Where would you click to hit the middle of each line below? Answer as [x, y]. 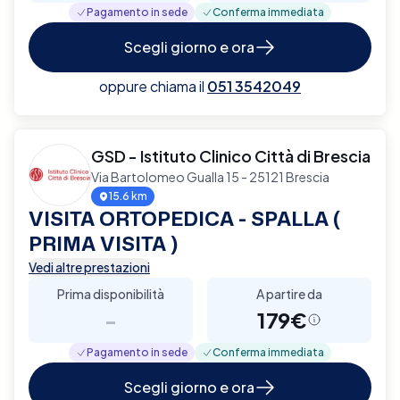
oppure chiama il [152, 86]
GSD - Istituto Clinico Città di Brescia [231, 155]
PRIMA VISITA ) [103, 243]
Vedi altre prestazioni [89, 267]
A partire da [289, 293]
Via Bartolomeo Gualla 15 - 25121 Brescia [210, 176]
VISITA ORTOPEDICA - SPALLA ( [184, 218]
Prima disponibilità [111, 293]
